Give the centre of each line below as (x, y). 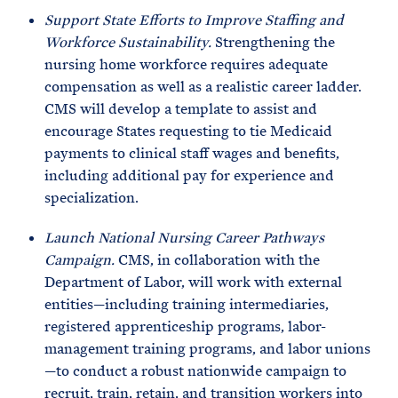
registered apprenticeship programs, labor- (185, 326)
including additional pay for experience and (189, 175)
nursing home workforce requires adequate (186, 64)
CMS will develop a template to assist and (181, 109)
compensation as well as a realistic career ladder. (203, 87)
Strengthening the (275, 42)
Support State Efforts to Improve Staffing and (194, 20)
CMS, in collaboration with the (219, 260)
